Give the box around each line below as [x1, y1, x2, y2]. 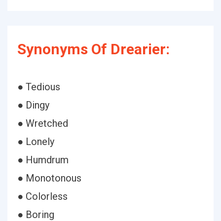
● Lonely [17, 136, 54, 147]
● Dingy [17, 99, 49, 111]
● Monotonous [17, 172, 81, 184]
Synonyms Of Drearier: [17, 40, 170, 58]
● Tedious [17, 81, 60, 93]
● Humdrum [17, 154, 69, 166]
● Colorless [17, 190, 68, 202]
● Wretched [17, 117, 68, 129]
